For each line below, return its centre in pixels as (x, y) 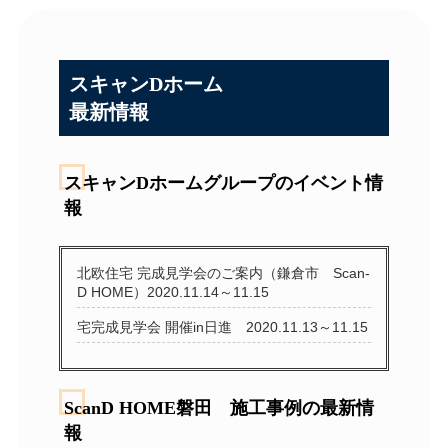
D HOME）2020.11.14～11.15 (173, 291)
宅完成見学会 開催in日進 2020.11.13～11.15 (223, 326)
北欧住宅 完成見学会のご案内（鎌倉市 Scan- (224, 272)
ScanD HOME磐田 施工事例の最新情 (219, 407)
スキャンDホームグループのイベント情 (224, 182)
